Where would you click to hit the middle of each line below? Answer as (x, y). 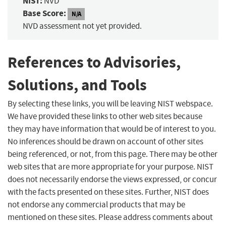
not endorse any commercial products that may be (96, 204)
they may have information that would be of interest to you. (112, 129)
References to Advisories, (94, 62)
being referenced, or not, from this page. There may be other (112, 154)
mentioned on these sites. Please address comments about (110, 217)
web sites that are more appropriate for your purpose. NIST (110, 166)
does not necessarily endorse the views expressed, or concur (112, 179)
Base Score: (44, 13)
